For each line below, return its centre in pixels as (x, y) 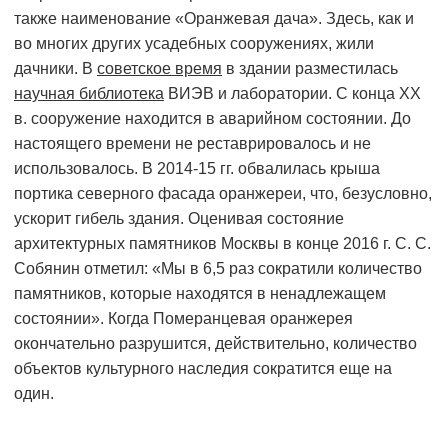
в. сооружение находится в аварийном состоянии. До (212, 119)
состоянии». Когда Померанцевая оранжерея (183, 319)
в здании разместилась (310, 69)
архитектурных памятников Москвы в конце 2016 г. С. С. (222, 244)
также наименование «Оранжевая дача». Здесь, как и (214, 19)
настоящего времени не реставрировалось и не (192, 144)
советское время (159, 69)
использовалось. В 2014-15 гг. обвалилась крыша (197, 169)
